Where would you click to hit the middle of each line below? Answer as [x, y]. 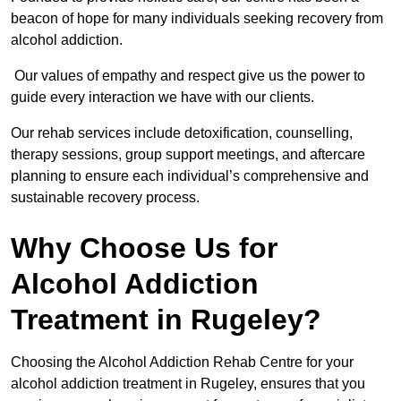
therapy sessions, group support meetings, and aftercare [188, 155]
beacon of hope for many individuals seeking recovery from [197, 19]
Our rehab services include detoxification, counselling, [182, 133]
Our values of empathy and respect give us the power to [188, 76]
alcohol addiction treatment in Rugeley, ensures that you [188, 384]
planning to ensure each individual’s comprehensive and [190, 176]
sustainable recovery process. [105, 198]
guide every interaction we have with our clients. [162, 98]
